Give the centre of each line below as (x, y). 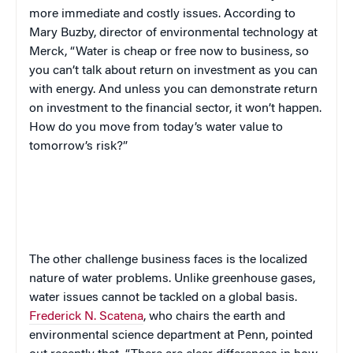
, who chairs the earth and (214, 317)
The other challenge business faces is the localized (168, 260)
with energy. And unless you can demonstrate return (173, 90)
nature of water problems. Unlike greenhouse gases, (172, 279)
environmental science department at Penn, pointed (171, 336)
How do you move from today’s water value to (156, 128)
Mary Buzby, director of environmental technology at (173, 33)
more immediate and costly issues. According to (162, 15)
